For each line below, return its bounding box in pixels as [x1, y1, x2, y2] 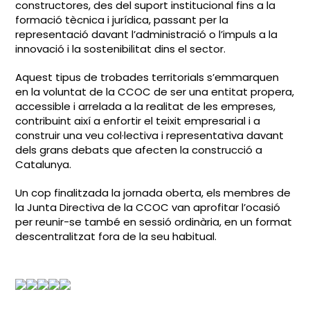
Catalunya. [15, 157, 72, 172]
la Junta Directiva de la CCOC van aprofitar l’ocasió [15, 200, 281, 215]
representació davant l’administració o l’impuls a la [15, 27, 278, 42]
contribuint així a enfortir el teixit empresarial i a [15, 113, 261, 128]
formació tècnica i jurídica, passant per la [15, 12, 229, 27]
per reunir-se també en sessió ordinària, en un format [15, 215, 293, 229]
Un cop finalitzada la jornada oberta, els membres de [15, 185, 291, 200]
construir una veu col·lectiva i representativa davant [15, 128, 284, 143]
